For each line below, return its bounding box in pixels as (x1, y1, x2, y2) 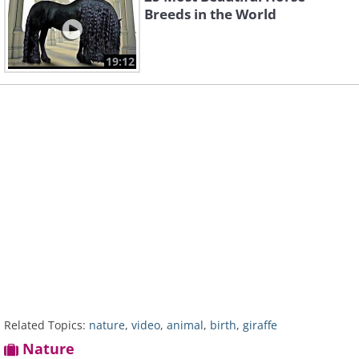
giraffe (243, 317, 277, 333)
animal (167, 317, 204, 333)
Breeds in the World (144, 5, 276, 24)
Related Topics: (4, 317, 86, 333)
